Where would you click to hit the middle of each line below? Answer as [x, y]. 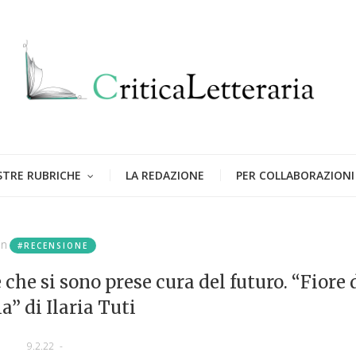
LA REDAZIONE [165, 175]
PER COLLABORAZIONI [295, 175]
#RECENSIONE [52, 245]
